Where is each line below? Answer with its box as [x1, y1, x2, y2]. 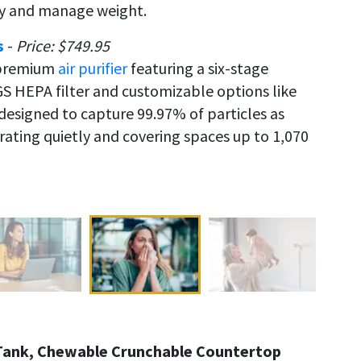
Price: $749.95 [16, 35, 110, 56]
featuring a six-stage [127, 58, 268, 79]
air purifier [58, 58, 127, 79]
